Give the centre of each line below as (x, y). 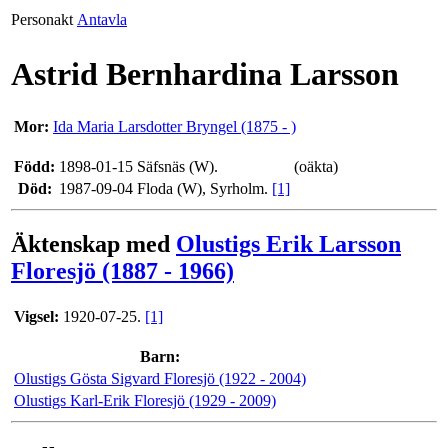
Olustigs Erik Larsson (288, 243)
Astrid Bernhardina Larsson (205, 74)
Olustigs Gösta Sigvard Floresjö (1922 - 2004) (160, 378)
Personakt (42, 19)
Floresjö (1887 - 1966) (122, 270)
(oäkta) (316, 166)
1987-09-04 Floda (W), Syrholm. (165, 188)
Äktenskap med (93, 243)
